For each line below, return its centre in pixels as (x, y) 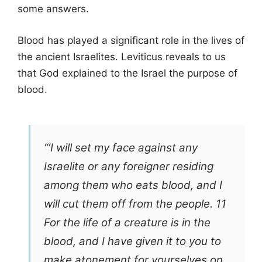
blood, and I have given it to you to (133, 241)
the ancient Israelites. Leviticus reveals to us (122, 56)
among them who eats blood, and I (133, 185)
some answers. (53, 9)
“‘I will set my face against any (121, 147)
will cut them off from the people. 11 (135, 204)
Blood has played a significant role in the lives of (131, 40)
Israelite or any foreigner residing (129, 166)
